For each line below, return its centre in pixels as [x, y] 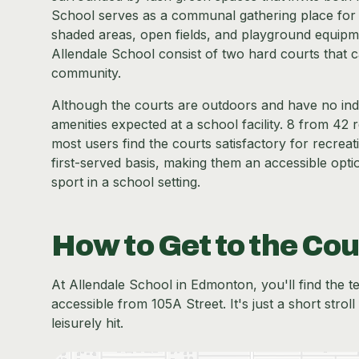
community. [86, 73]
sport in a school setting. [126, 182]
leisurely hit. [87, 323]
